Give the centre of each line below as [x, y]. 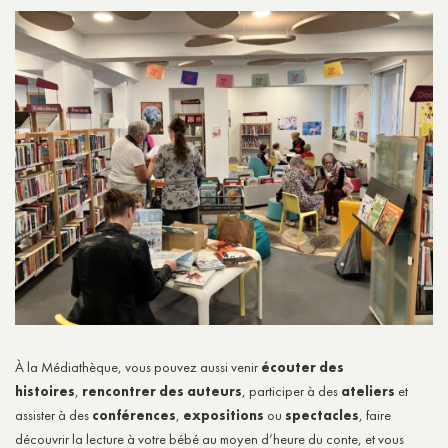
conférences [134, 414]
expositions [223, 414]
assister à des [53, 414]
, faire [375, 414]
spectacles [322, 414]
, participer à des [291, 390]
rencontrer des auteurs [162, 390]
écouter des [302, 366]
